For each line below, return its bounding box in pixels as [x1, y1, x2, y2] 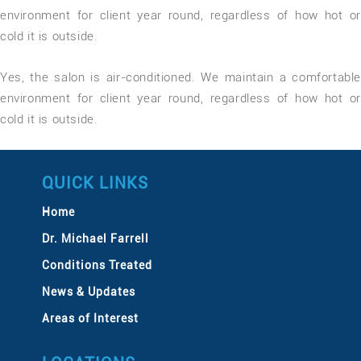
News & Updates [41, 285, 135, 298]
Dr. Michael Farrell [41, 232, 149, 245]
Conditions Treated [41, 259, 152, 272]
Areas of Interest [41, 312, 139, 325]
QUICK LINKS [41, 173, 148, 193]
